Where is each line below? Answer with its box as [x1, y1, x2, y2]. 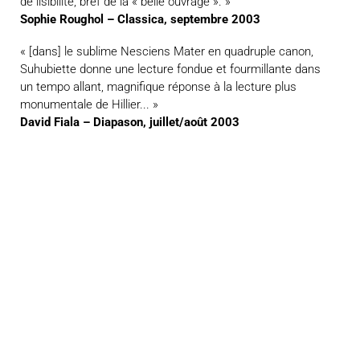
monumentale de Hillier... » [20, 97, 162, 112]
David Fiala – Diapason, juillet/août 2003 [20, 115, 239, 129]
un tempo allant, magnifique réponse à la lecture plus [20, 80, 297, 94]
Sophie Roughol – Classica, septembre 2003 [20, 12, 264, 27]
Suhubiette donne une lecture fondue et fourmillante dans [20, 62, 321, 76]
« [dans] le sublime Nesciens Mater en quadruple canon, [20, 44, 313, 59]
